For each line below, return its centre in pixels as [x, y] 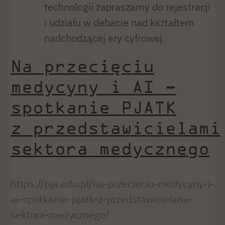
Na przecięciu [82, 66]
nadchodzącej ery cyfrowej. [104, 38]
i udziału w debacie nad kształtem [119, 23]
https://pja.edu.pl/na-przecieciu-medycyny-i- [112, 184]
